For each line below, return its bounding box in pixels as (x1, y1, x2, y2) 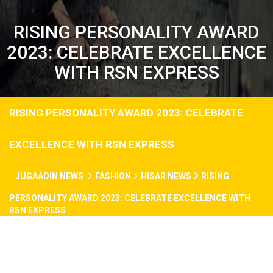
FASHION (95, 171, 131, 181)
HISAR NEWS (141, 171, 191, 181)
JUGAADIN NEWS (15, 171, 85, 181)
